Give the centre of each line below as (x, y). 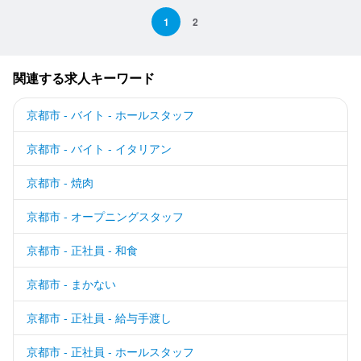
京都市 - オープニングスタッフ (105, 216)
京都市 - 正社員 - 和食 (82, 249)
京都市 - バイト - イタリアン (99, 148)
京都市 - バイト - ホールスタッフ (110, 114)
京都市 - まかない (71, 283)
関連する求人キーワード (84, 77)
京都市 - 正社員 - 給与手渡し (99, 317)
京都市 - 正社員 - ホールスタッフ (110, 351)
